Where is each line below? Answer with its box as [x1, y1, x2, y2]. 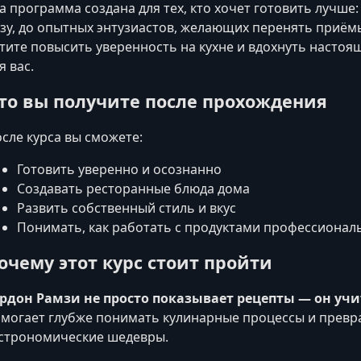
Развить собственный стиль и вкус [17, 199, 236, 218]
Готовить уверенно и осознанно [17, 160, 222, 179]
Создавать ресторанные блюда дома [17, 180, 250, 198]
